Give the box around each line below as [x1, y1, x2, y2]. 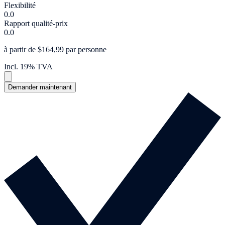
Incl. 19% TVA [4, 62, 53, 71]
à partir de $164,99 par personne [4, 45, 106, 54]
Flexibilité [4, 1, 36, 10]
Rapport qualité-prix [4, 19, 68, 28]
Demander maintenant [8, 83, 72, 91]
